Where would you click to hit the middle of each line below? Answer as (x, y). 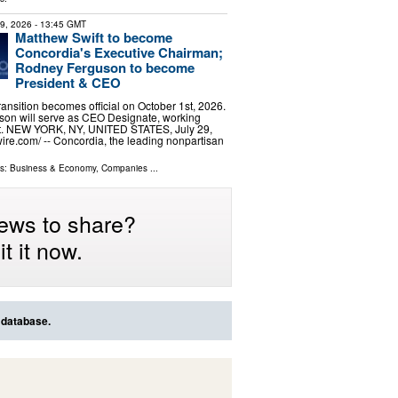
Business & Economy (52, 167)
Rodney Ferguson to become (104, 68)
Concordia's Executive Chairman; (119, 53)
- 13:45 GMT (59, 24)
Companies (124, 167)
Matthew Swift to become (93, 38)
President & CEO (68, 83)
